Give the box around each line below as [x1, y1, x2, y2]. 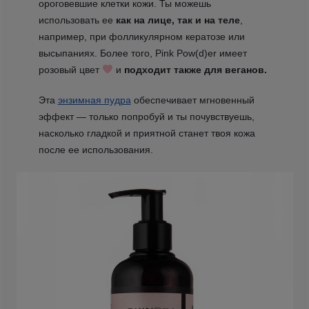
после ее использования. [38, 143, 153, 155]
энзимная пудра [57, 94, 131, 106]
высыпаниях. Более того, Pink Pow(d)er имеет [38, 47, 247, 59]
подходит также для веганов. [123, 63, 267, 75]
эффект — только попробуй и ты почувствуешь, [38, 110, 255, 122]
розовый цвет [38, 63, 102, 75]
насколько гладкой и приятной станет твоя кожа [38, 127, 255, 139]
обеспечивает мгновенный [130, 94, 255, 106]
